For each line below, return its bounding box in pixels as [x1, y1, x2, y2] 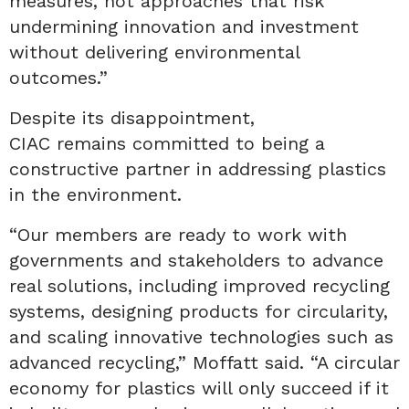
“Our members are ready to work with [9, 223, 347, 246]
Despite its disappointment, [9, 106, 255, 129]
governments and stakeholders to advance [9, 248, 383, 271]
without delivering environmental [9, 40, 299, 63]
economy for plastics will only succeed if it [9, 376, 389, 399]
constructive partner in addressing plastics [9, 157, 386, 180]
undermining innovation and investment [9, 15, 359, 37]
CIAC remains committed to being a [9, 131, 325, 154]
